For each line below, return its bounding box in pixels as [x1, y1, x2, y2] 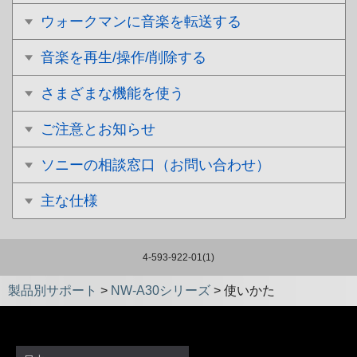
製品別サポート [8, 284, 97, 297]
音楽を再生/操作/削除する [41, 49, 206, 65]
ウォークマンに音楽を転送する [41, 14, 241, 29]
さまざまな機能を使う [41, 85, 184, 101]
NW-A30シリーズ [111, 284, 210, 297]
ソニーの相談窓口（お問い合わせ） [41, 157, 270, 173]
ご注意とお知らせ [41, 121, 155, 137]
